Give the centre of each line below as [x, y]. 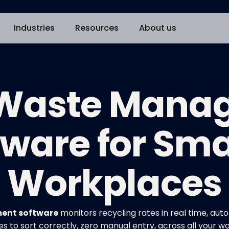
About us [157, 28]
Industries [34, 28]
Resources [97, 28]
